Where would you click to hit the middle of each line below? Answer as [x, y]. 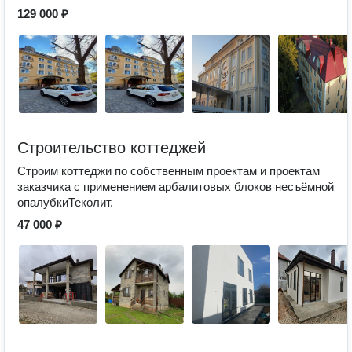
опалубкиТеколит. [65, 202]
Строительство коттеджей [112, 148]
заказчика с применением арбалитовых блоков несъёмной [176, 187]
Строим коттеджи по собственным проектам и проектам [169, 171]
